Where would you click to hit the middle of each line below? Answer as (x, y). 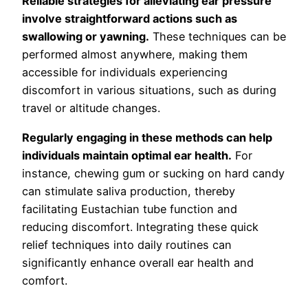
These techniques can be (218, 37)
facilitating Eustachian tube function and (130, 209)
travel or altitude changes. (91, 108)
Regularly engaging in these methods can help (147, 137)
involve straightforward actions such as (130, 19)
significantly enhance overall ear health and (138, 262)
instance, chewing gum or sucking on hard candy (153, 173)
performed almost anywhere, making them (135, 55)
